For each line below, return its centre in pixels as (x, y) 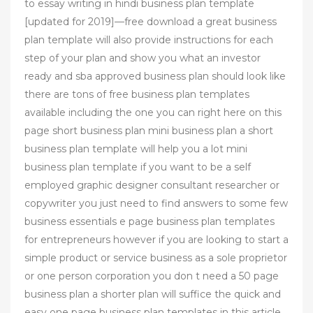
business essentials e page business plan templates (150, 221)
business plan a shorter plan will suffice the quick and (153, 294)
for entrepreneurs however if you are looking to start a (156, 239)
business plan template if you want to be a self (138, 167)
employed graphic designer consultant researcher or (152, 185)
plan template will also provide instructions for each (149, 39)
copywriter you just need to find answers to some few (156, 203)
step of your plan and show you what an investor (143, 58)
